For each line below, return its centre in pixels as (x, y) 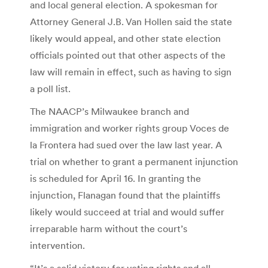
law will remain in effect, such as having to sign (131, 72)
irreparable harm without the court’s (109, 229)
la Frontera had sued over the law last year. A (126, 145)
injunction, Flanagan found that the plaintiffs (125, 195)
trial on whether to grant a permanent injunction (134, 162)
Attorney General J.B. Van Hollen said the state (131, 22)
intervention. (57, 246)
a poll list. (50, 89)
